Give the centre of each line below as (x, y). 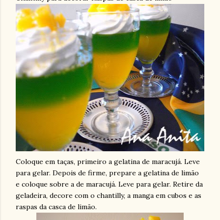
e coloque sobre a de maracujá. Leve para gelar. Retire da (109, 184)
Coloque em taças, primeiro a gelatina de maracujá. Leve (108, 162)
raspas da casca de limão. (56, 207)
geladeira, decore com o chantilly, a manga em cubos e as (109, 195)
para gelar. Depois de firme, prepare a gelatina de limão (107, 173)
